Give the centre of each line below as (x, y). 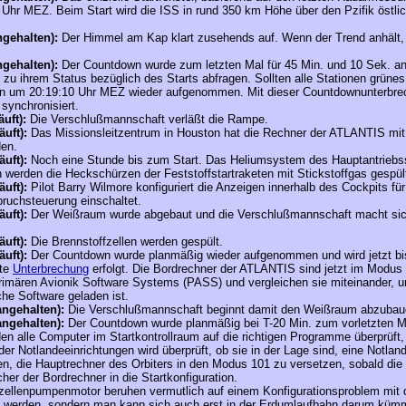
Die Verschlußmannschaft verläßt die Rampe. (149, 119)
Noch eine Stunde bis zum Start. (118, 160)
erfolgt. (111, 269)
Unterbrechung (51, 269)
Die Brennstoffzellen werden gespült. (127, 242)
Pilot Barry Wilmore (82, 187)
